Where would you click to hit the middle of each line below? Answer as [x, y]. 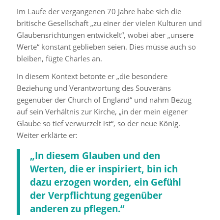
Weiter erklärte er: [47, 135]
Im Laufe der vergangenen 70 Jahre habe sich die [99, 11]
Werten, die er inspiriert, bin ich [104, 168]
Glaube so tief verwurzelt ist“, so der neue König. [98, 124]
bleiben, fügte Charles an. [59, 58]
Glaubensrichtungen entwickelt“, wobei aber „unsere [105, 35]
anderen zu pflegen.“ [77, 208]
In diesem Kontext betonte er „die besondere [92, 76]
